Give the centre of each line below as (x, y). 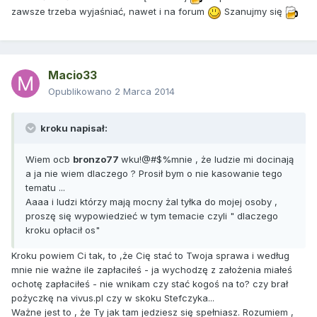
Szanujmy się (253, 12)
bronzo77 (97, 160)
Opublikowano (81, 92)
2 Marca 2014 (145, 92)
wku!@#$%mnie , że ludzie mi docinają (207, 160)
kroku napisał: (73, 128)
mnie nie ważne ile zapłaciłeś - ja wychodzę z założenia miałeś (152, 270)
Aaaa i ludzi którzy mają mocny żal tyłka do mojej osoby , (151, 202)
